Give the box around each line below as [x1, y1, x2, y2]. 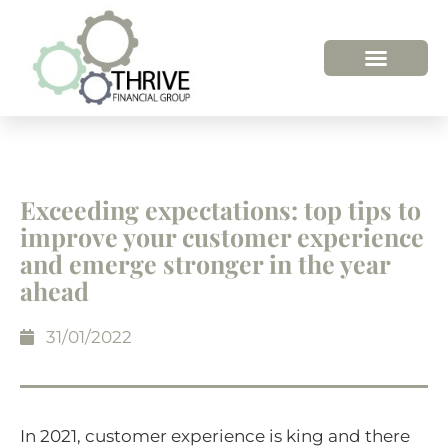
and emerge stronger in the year [20, 246, 390, 280]
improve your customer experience [20, 219, 424, 253]
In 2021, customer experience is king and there [20, 425, 410, 446]
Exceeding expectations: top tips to [20, 192, 421, 226]
